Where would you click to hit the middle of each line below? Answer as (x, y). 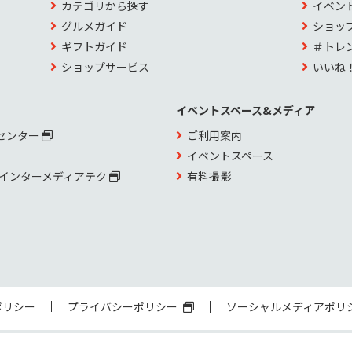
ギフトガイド (94, 47)
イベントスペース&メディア (246, 110)
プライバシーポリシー (124, 307)
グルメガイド (94, 26)
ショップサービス (105, 67)
